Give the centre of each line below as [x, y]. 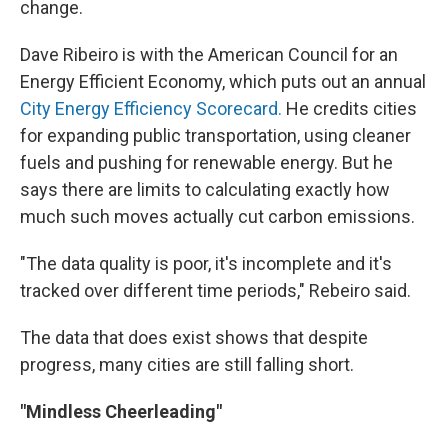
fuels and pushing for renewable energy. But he [206, 162]
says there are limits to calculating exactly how [205, 189]
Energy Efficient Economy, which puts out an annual [223, 81]
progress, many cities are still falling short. [187, 364]
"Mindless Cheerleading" [121, 411]
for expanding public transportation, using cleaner [215, 135]
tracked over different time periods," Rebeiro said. [215, 290]
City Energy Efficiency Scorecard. [151, 108]
